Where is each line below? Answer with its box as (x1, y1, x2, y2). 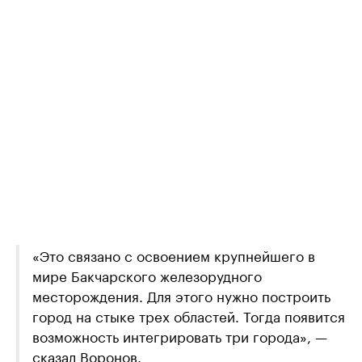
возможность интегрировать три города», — (32, 325, 327, 347)
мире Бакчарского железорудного (32, 264, 262, 286)
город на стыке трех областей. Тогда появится (32, 305, 345, 326)
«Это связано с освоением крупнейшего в (32, 244, 315, 266)
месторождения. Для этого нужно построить (32, 284, 330, 306)
